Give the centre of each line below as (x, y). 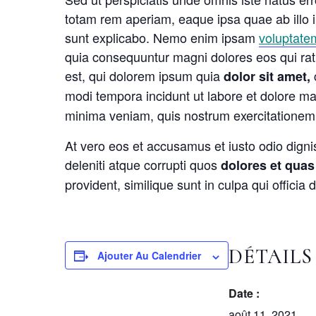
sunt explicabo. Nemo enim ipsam (162, 38)
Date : (244, 293)
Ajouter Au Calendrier (149, 256)
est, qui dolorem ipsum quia (144, 76)
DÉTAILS (271, 257)
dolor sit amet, (267, 77)
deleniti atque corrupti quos (143, 165)
